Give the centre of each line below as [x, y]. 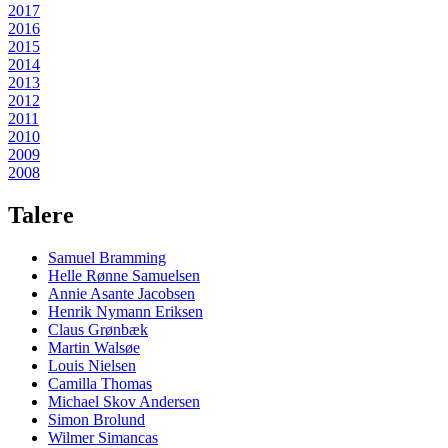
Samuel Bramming [107, 258]
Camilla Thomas [100, 384]
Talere [41, 215]
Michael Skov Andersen [124, 402]
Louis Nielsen [92, 366]
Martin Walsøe [94, 348]
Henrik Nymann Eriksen [125, 312]
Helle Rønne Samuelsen [124, 276]
